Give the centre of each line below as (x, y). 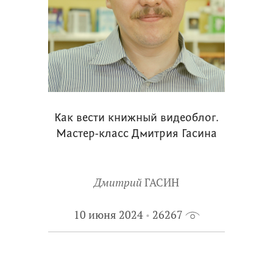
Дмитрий (118, 183)
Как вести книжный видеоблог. (136, 119)
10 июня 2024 (108, 215)
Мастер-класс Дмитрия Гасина (136, 134)
